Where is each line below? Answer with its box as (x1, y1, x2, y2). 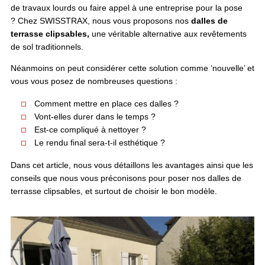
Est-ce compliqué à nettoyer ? (34, 124, 146, 134)
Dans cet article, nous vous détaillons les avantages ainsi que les (10, 160, 253, 170)
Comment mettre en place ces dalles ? (34, 98, 179, 108)
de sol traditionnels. (10, 41, 83, 51)
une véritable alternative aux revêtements (91, 28, 247, 38)
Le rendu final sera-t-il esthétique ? (34, 137, 165, 147)
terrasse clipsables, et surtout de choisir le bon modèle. (10, 186, 217, 196)
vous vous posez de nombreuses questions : (10, 76, 177, 86)
